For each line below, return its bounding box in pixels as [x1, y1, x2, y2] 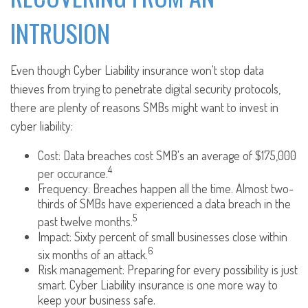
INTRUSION [10, 14, 110, 51]
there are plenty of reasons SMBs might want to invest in [10, 99, 278, 115]
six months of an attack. [38, 246, 148, 262]
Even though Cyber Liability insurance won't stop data [10, 62, 264, 78]
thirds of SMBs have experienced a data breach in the [38, 195, 291, 211]
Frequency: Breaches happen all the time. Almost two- [38, 180, 294, 196]
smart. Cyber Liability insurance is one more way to [38, 276, 278, 292]
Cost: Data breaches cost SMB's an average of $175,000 [38, 147, 296, 163]
